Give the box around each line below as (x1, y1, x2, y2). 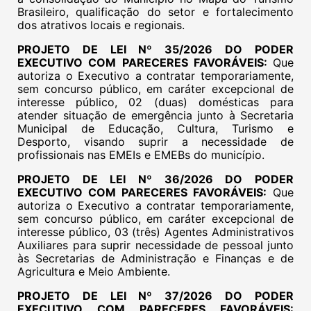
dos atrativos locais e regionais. (17, 18, 185, 32)
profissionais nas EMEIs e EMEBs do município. (17, 148, 264, 162)
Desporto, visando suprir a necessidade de (17, 135, 294, 149)
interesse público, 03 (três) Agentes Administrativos (17, 225, 294, 239)
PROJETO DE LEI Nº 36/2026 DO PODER (17, 172, 294, 186)
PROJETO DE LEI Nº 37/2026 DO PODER (17, 289, 294, 303)
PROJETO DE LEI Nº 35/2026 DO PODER (17, 42, 294, 56)
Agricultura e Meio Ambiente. (17, 264, 170, 278)
